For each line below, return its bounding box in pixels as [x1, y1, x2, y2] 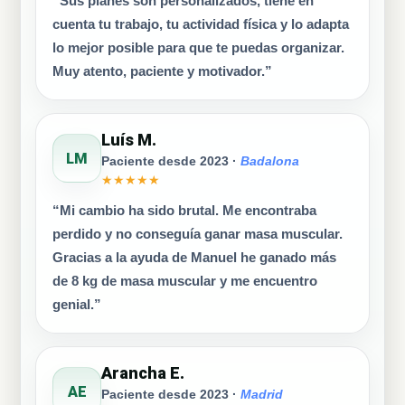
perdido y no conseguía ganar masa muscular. [52, 227, 343, 241]
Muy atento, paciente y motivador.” [52, 64, 272, 79]
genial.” [52, 297, 101, 312]
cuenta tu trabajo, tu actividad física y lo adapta [52, 17, 349, 32]
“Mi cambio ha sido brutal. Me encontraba [52, 203, 316, 218]
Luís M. [101, 130, 156, 149]
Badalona [240, 155, 299, 168]
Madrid [240, 388, 283, 401]
